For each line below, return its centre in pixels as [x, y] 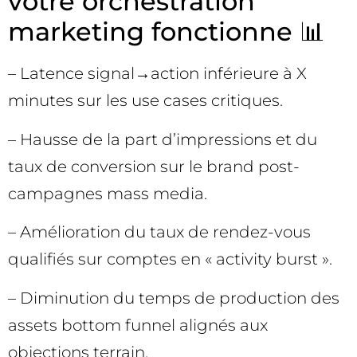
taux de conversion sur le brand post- [154, 166]
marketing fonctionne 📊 [167, 32]
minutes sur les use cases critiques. [145, 101]
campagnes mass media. [108, 193]
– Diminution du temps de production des [174, 298]
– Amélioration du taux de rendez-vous [159, 232]
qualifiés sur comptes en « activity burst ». [170, 259]
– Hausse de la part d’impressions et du [163, 139]
